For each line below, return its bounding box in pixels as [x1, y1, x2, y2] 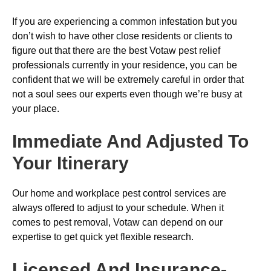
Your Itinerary [12, 153, 129, 173]
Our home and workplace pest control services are [12, 188, 226, 198]
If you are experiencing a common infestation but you [12, 16, 237, 27]
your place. [12, 103, 59, 114]
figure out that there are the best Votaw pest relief [12, 45, 220, 56]
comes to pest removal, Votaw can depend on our [12, 217, 223, 227]
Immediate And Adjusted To [12, 131, 249, 151]
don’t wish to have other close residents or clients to [12, 31, 232, 41]
